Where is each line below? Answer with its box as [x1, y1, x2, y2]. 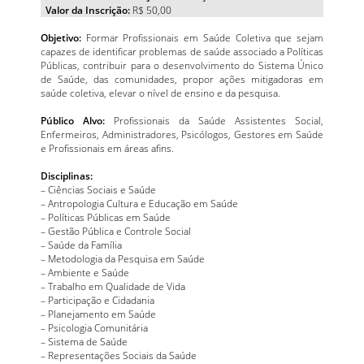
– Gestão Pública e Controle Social [41, 224, 191, 238]
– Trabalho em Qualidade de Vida [41, 279, 185, 293]
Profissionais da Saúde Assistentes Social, [105, 114, 323, 128]
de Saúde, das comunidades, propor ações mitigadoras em [41, 72, 323, 86]
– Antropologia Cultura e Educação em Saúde [41, 197, 238, 210]
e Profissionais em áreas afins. [41, 141, 174, 155]
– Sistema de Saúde [41, 335, 128, 349]
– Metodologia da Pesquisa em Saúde [41, 252, 205, 266]
